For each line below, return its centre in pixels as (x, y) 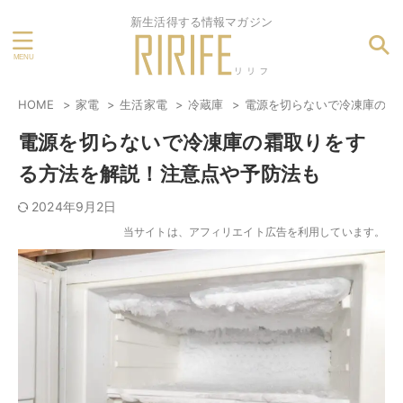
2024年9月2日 (74, 206)
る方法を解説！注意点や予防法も (170, 174)
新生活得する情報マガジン (201, 21)
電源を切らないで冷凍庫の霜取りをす (192, 142)
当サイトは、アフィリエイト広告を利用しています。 (254, 232)
